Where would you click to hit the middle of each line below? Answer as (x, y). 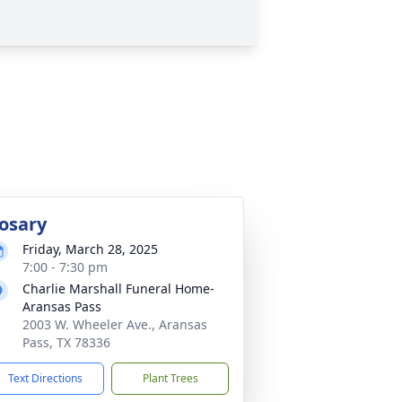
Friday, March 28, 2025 (90, 249)
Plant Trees (170, 378)
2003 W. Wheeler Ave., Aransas (115, 324)
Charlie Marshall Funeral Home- (118, 288)
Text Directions (45, 378)
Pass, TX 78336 (66, 342)
